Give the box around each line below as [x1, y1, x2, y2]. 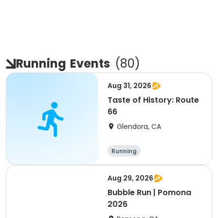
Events [70, 55, 110, 72]
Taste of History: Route [108, 94, 199, 106]
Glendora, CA [117, 122, 161, 131]
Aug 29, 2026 [108, 173, 153, 183]
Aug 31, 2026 [108, 81, 151, 91]
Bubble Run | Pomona [108, 187, 191, 198]
